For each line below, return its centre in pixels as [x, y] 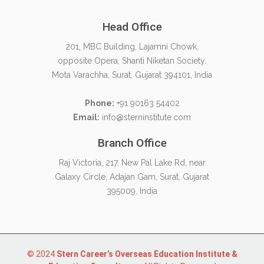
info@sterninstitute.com [145, 117]
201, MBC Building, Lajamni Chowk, [132, 47]
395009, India [132, 191]
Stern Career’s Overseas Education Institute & [147, 254]
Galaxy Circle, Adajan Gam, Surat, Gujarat [132, 177]
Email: [86, 117]
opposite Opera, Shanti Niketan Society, [132, 61]
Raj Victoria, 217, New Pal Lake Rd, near [132, 163]
